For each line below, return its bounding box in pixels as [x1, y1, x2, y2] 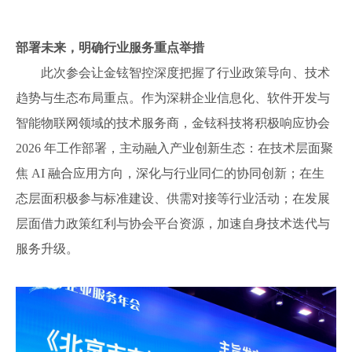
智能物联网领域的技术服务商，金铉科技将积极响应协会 [16, 115, 330, 130]
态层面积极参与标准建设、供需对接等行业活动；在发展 [16, 191, 330, 205]
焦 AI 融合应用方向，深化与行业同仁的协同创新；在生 [16, 166, 324, 180]
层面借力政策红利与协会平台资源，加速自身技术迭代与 [16, 216, 330, 230]
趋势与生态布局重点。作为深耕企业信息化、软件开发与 [16, 90, 330, 104]
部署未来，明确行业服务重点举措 [16, 40, 204, 54]
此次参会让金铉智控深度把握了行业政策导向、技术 [41, 65, 330, 79]
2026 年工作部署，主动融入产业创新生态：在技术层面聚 [16, 141, 333, 155]
